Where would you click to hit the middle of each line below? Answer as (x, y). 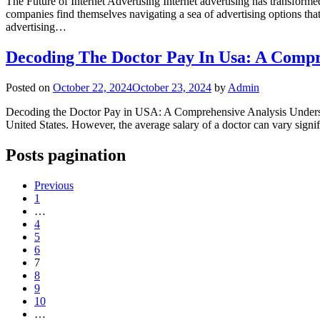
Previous (54, 185)
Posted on (29, 87)
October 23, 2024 (172, 87)
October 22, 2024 (92, 87)
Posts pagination (66, 155)
